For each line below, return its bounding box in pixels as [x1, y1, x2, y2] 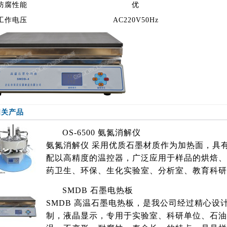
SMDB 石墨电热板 [62, 186, 133, 195]
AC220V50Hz [112, 16, 159, 24]
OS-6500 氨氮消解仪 [62, 128, 141, 137]
